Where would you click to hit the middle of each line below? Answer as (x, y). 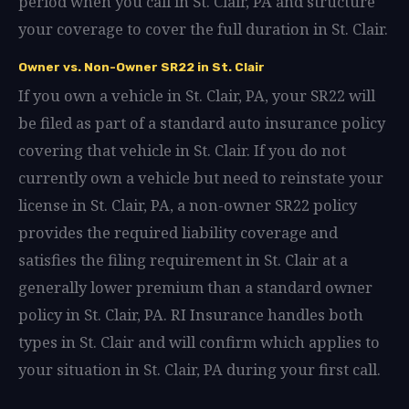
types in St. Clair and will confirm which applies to (199, 342)
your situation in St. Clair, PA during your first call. (199, 369)
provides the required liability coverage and (178, 232)
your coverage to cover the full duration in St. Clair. (203, 29)
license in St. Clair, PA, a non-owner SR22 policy (188, 205)
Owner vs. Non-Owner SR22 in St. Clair (142, 67)
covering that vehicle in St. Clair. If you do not (182, 150)
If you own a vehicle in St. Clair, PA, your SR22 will (197, 95)
